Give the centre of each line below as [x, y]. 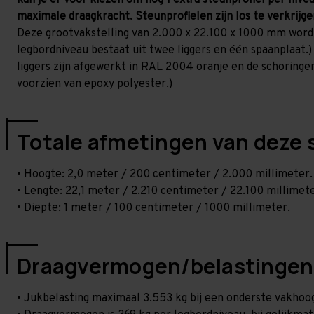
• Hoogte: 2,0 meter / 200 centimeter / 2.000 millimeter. [165, 175]
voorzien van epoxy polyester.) [95, 84]
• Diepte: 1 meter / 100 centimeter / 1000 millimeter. [153, 208]
